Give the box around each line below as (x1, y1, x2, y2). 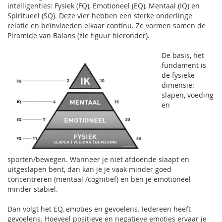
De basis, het (162, 51, 204, 60)
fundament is (162, 60, 206, 70)
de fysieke (162, 70, 195, 80)
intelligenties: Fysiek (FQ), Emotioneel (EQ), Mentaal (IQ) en (7, 1, 200, 10)
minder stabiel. (7, 184, 58, 194)
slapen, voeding (162, 90, 214, 100)
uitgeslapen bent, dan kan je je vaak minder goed (7, 165, 171, 174)
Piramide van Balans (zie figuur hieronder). (7, 31, 150, 40)
